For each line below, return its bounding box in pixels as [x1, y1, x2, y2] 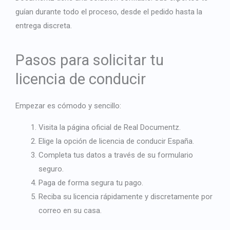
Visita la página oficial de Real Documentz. [39, 122, 181, 132]
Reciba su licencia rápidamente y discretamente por [39, 191, 213, 201]
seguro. [39, 164, 64, 174]
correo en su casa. [39, 205, 102, 215]
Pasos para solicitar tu [15, 51, 164, 69]
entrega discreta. [15, 21, 72, 30]
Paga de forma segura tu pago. [39, 178, 143, 187]
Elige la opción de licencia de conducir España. [39, 136, 194, 146]
